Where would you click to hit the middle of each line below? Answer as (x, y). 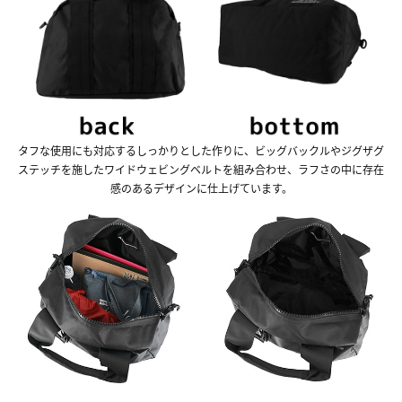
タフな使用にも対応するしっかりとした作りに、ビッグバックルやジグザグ (201, 151)
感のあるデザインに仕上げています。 (201, 188)
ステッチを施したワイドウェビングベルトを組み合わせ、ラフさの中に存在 (201, 170)
